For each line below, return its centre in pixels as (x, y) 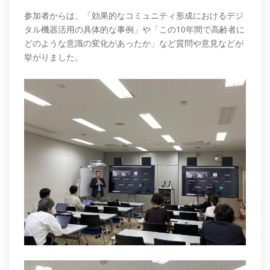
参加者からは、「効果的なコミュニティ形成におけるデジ (134, 15)
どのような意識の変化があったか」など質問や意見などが (134, 43)
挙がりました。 (54, 57)
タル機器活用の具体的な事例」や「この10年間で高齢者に (134, 29)
